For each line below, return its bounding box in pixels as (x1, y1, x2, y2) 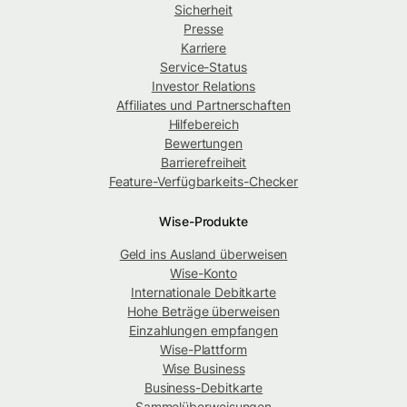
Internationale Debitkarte (131, 284, 276, 301)
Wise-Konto (170, 265, 237, 282)
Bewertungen (164, 135, 243, 152)
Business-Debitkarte (144, 380, 263, 396)
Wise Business (162, 361, 245, 377)
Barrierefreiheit (160, 154, 247, 171)
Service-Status (160, 59, 247, 75)
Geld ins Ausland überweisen (119, 246, 288, 263)
